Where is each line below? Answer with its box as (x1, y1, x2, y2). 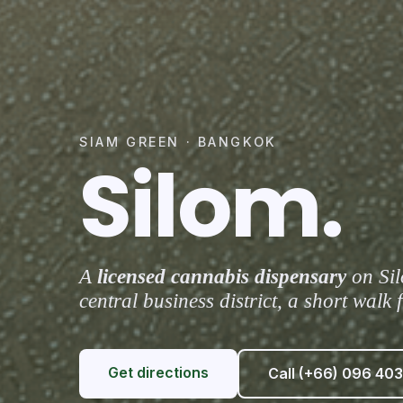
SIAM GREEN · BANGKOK (79, 133, 277, 149)
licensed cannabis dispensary (97, 264, 346, 288)
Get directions (108, 363, 209, 381)
